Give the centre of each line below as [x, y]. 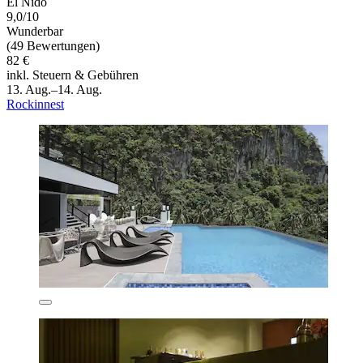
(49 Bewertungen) [53, 46]
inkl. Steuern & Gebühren [73, 75]
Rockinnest [35, 105]
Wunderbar [35, 32]
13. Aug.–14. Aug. [54, 90]
